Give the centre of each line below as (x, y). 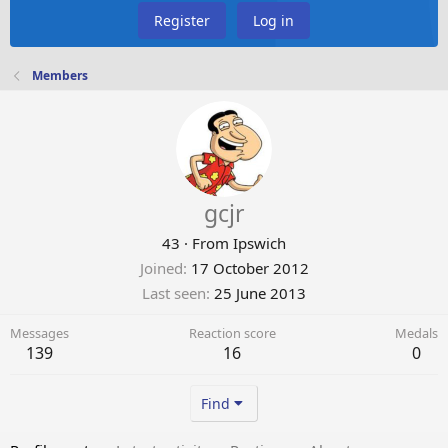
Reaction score (232, 333)
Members (60, 76)
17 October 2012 (249, 268)
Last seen (174, 293)
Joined (161, 268)
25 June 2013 (260, 293)
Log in (273, 21)
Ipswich (259, 243)
